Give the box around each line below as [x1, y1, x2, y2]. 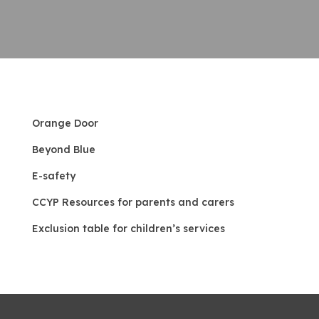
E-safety [31, 169, 75, 182]
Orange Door [31, 117, 98, 130]
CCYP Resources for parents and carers [31, 196, 234, 209]
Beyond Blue [31, 143, 95, 156]
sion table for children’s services [58, 222, 228, 235]
